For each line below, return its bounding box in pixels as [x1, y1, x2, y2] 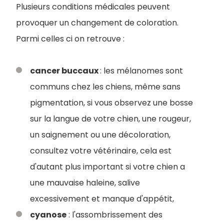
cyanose [30, 209, 66, 221]
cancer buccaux [30, 65, 100, 77]
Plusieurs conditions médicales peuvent [16, 1, 170, 13]
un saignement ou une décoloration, [30, 129, 170, 141]
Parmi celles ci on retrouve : [16, 33, 124, 45]
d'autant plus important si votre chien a [30, 161, 185, 173]
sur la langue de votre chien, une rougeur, [30, 113, 191, 125]
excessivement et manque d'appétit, [30, 193, 174, 205]
